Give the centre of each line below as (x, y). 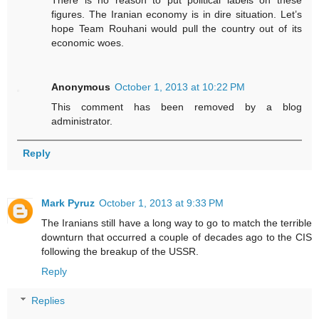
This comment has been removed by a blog (177, 106)
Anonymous (81, 87)
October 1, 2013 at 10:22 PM (180, 87)
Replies (48, 301)
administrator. (82, 121)
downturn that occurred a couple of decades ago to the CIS (177, 237)
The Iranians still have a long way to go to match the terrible (177, 223)
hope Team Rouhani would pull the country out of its (177, 28)
